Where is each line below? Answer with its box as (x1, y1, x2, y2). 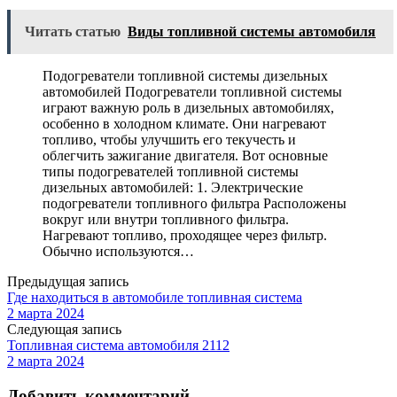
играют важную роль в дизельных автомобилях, (43, 100, 334, 116)
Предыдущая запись (7, 274, 128, 290)
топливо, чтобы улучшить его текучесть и (43, 132, 296, 148)
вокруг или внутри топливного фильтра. (43, 212, 289, 228)
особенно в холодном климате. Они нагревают (43, 116, 326, 132)
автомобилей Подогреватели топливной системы (43, 84, 342, 100)
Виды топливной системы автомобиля (128, 24, 376, 40)
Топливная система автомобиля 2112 (7, 338, 230, 354)
